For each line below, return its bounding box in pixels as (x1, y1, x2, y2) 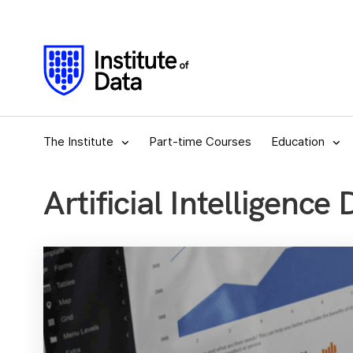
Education (271, 134, 325, 150)
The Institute (43, 134, 113, 150)
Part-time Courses (149, 134, 251, 150)
